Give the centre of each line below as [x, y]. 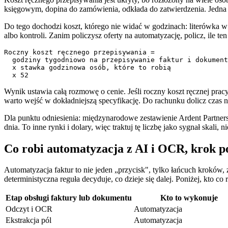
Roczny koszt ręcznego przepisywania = [79, 52]
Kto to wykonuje [189, 198]
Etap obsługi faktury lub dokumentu [69, 198]
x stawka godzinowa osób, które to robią [88, 67]
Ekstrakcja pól [28, 220]
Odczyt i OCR [29, 209]
